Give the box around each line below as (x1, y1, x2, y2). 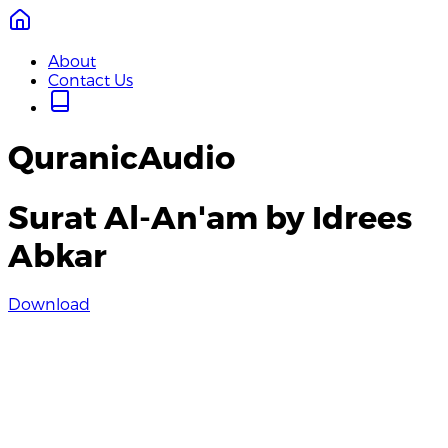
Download (8, 294, 90, 314)
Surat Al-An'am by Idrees (8, 196, 412, 235)
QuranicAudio (8, 137, 235, 176)
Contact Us (48, 70, 133, 89)
